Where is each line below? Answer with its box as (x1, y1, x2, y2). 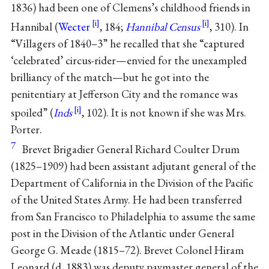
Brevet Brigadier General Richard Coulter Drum (22, 142, 240, 157)
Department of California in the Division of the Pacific (10, 175, 253, 191)
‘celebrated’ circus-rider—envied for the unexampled (10, 52, 247, 68)
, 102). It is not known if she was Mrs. (81, 104, 246, 120)
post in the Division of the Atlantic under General (10, 226, 234, 241)
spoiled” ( (10, 104, 53, 120)
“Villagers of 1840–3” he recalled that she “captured (10, 35, 244, 51)
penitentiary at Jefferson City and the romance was (10, 86, 238, 101)
